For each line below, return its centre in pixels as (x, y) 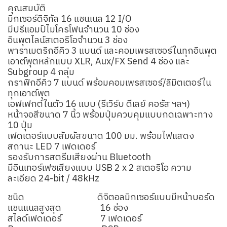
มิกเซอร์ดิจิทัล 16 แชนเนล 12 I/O (70, 19)
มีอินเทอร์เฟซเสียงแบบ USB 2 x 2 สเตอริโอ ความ (100, 168)
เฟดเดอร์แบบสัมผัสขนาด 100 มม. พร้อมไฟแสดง (101, 136)
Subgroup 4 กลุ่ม (41, 72)
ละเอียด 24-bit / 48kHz (53, 179)
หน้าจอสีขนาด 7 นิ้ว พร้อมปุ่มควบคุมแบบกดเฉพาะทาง (110, 115)
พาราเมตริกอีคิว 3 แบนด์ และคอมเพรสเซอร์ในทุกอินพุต (112, 51)
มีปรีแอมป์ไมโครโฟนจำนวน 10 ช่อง (73, 30)
